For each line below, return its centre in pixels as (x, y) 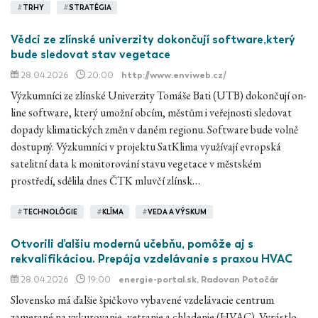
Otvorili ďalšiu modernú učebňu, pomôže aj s (132, 243)
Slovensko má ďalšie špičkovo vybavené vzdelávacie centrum (142, 300)
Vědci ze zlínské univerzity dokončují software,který (153, 39)
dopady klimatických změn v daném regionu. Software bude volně (154, 129)
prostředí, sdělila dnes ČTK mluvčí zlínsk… (105, 180)
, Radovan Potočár (237, 279)
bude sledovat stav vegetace (91, 54)
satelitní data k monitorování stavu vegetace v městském (136, 163)
